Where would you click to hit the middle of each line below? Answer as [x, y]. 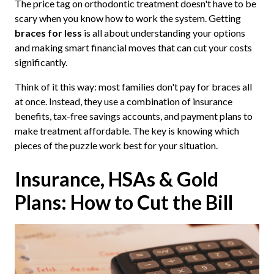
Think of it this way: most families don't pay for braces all [133, 86]
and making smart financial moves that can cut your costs [133, 47]
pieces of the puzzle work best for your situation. [116, 145]
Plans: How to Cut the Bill [124, 202]
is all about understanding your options [163, 32]
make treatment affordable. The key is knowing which [127, 130]
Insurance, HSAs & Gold [116, 179]
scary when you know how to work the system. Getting [128, 18]
